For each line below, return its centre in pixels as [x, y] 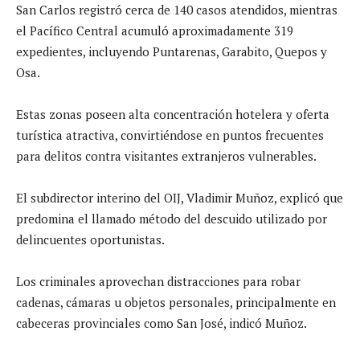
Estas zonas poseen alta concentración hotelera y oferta [173, 114]
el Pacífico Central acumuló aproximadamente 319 [155, 30]
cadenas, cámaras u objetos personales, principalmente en [176, 302]
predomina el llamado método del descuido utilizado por [172, 218]
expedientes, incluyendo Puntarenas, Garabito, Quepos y [172, 51]
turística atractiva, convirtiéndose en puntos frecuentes [170, 135]
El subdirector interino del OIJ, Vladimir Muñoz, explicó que [180, 197]
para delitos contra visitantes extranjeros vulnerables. [166, 155]
